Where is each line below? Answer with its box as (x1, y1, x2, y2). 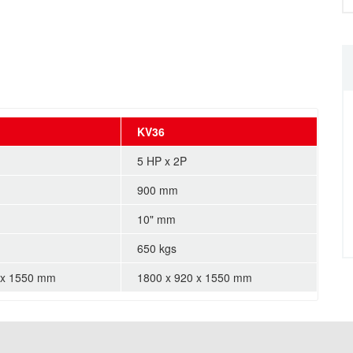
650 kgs (137, 240, 176, 256)
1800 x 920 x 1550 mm (137, 269, 252, 285)
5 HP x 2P (137, 152, 187, 169)
